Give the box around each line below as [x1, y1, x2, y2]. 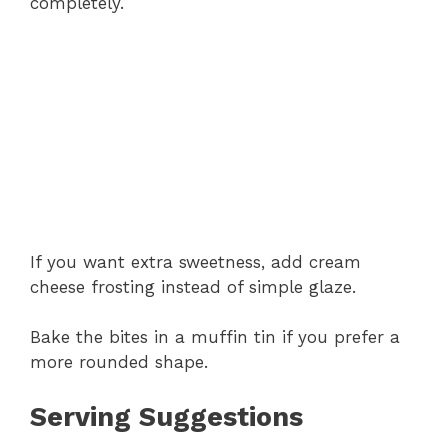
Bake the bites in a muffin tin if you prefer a [30, 327, 400, 348]
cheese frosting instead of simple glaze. [30, 276, 356, 297]
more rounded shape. [30, 352, 208, 373]
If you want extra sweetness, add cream [30, 251, 361, 272]
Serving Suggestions [30, 400, 303, 433]
